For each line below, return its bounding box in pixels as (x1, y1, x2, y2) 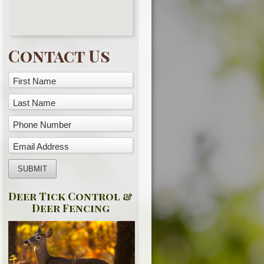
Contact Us (8, 45, 110, 67)
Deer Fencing (31, 201, 110, 215)
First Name (12, 76, 56, 86)
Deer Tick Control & (8, 189, 133, 203)
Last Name (12, 98, 55, 108)
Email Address (12, 141, 69, 151)
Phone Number (12, 120, 71, 130)
